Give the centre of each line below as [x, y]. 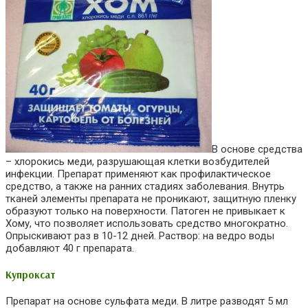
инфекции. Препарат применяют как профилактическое [138, 174]
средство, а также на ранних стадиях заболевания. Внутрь [145, 186]
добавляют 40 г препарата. [70, 248]
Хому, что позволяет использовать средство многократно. [147, 223]
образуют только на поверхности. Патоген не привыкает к [145, 211]
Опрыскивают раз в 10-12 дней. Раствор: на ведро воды [140, 235]
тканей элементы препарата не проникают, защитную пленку [151, 198]
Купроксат [31, 274]
